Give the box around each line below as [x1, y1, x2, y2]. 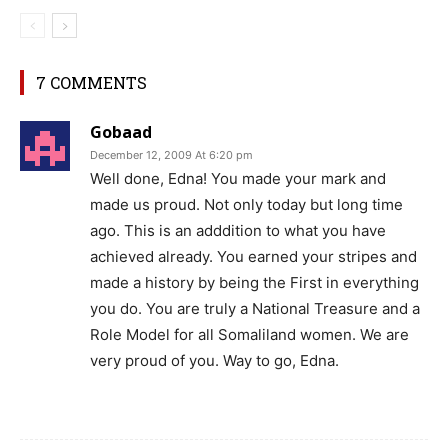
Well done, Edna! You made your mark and [90, 169, 386, 189]
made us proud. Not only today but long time [90, 195, 403, 215]
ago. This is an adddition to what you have [90, 221, 386, 241]
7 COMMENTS [36, 72, 147, 94]
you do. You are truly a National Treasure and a [90, 299, 420, 319]
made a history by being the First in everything [90, 273, 419, 293]
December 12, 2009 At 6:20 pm [90, 148, 253, 163]
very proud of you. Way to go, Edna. [90, 351, 339, 371]
